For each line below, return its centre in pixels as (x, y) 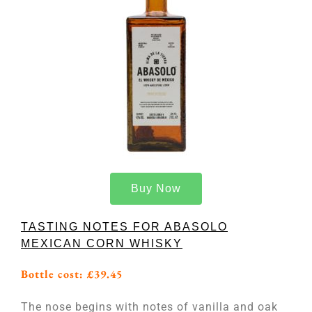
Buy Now (156, 188)
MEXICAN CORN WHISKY (102, 243)
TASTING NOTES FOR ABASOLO (124, 227)
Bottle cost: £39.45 (72, 274)
